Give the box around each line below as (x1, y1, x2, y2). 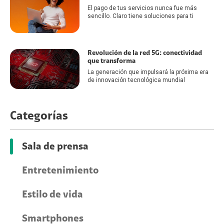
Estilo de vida (22, 189, 83, 200)
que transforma (87, 57, 135, 64)
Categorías (10, 110, 68, 122)
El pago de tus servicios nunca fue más (87, 4, 197, 12)
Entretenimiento (22, 165, 98, 176)
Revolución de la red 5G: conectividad (87, 49, 202, 56)
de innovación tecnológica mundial (87, 76, 185, 83)
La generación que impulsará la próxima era (87, 68, 208, 75)
